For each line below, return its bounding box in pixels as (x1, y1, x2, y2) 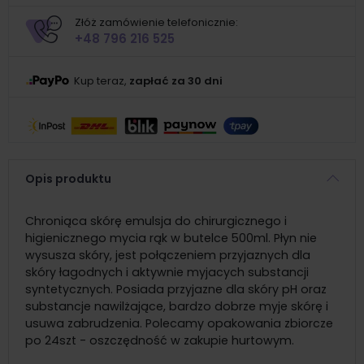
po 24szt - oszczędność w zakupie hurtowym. (25, 332, 294, 349)
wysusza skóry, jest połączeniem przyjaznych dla (25, 247, 310, 264)
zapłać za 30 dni (129, 73, 223, 89)
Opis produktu (25, 170, 111, 187)
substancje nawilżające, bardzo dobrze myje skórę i (25, 298, 328, 315)
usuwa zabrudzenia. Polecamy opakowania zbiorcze (25, 315, 333, 332)
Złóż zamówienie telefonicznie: (75, 15, 238, 31)
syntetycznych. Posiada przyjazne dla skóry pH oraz (25, 281, 327, 298)
